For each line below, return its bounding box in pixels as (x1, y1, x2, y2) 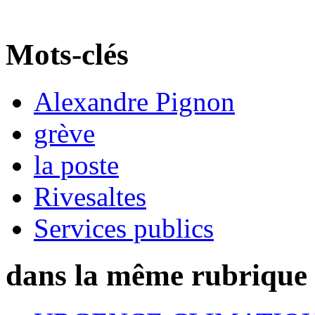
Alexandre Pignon (34, 86, 235, 117)
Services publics (34, 212, 214, 243)
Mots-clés (6, 37, 129, 71)
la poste (34, 149, 119, 180)
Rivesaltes (34, 181, 146, 212)
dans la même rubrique (6, 258, 307, 292)
